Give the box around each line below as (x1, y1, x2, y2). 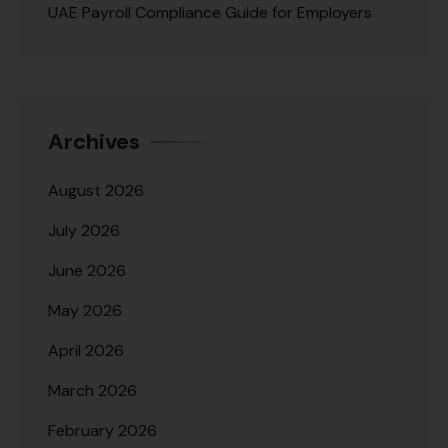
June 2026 (48, 260, 126, 282)
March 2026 (48, 380, 137, 402)
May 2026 (48, 300, 122, 322)
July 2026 (48, 220, 120, 242)
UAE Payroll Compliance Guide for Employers (48, 2, 372, 24)
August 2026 (48, 180, 144, 202)
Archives (48, 127, 140, 157)
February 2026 (48, 420, 157, 442)
